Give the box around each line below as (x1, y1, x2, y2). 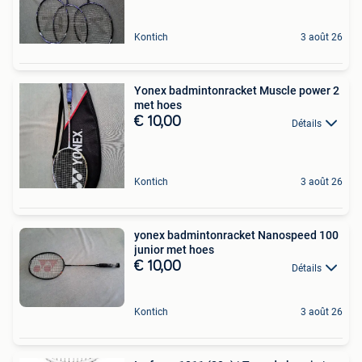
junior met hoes (134, 243, 214, 257)
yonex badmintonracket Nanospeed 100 (134, 229, 339, 242)
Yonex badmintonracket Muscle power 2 (134, 84, 339, 98)
